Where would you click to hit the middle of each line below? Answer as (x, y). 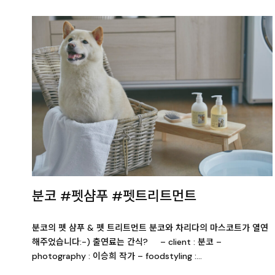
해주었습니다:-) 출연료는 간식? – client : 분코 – (127, 242)
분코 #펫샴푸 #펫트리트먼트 (114, 196)
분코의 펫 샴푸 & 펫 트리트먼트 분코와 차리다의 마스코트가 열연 (150, 228)
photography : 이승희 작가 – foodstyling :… (117, 256)
